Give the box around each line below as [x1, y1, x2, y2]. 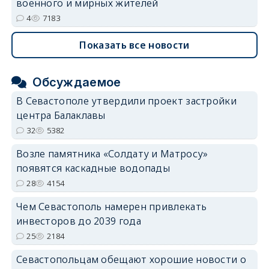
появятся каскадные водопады [16, 161, 171, 175]
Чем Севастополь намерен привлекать [16, 199, 207, 213]
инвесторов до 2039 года [16, 214, 141, 228]
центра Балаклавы [16, 108, 106, 122]
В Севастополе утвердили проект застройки [16, 94, 237, 107]
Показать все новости [79, 38, 190, 52]
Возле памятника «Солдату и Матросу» [16, 147, 208, 160]
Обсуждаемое [32, 74, 121, 89]
